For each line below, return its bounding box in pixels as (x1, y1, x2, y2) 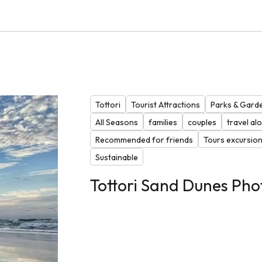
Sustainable (95, 152, 138, 163)
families (148, 117, 177, 128)
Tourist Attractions (130, 99, 200, 111)
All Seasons (95, 117, 138, 128)
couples (187, 117, 216, 128)
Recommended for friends (95, 135, 193, 146)
